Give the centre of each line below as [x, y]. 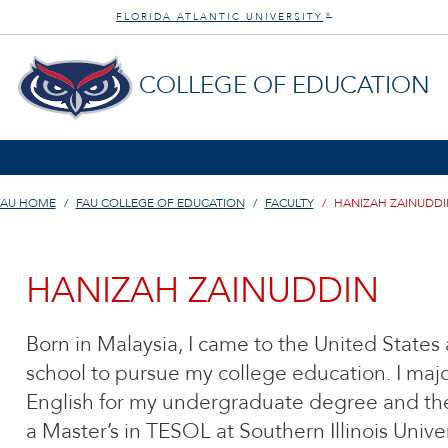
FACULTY [289, 203]
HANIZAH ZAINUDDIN [202, 291]
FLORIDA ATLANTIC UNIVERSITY [219, 17]
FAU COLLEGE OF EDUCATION [160, 203]
